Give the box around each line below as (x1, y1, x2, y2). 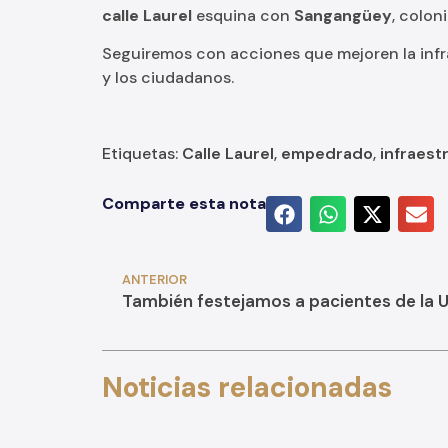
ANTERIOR (122, 271, 187, 289)
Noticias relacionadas (102, 369, 392, 407)
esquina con (192, 5, 294, 26)
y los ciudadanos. (102, 67, 234, 89)
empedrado (281, 143, 373, 165)
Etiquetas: (102, 143, 182, 165)
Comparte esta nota (102, 193, 266, 215)
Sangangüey (294, 5, 392, 26)
